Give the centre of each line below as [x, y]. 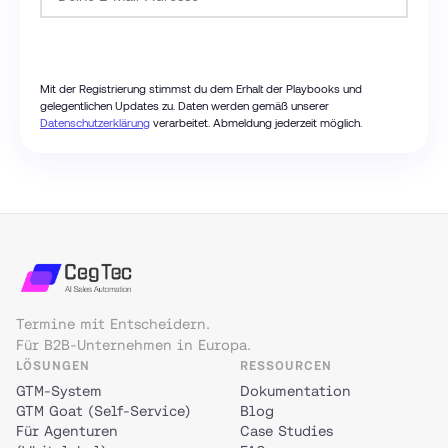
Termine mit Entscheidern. [113, 324]
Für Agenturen [67, 431]
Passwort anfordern [224, 42]
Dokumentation [295, 391]
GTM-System [59, 391]
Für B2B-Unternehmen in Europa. [133, 345]
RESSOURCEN [286, 366]
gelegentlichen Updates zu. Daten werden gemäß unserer [184, 105]
